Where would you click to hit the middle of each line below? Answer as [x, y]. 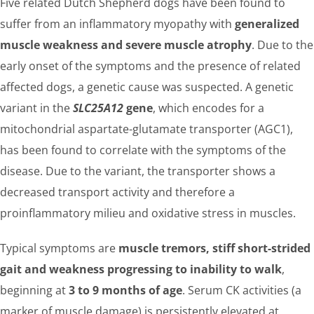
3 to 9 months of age [125, 290]
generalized [267, 24]
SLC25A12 [98, 108]
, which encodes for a [209, 108]
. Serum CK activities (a [242, 290]
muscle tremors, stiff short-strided [214, 248]
